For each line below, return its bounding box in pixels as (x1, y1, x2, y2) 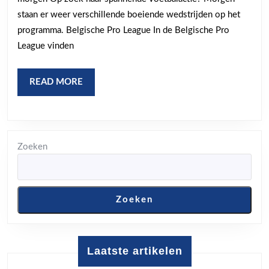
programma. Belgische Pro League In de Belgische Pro (17, 26, 229, 35)
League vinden (17, 41, 74, 50)
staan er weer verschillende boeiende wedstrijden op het (17, 10, 240, 19)
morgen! (80, 37, 144, 54)
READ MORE (29, 77, 83, 86)
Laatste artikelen (86, 245, 183, 257)
